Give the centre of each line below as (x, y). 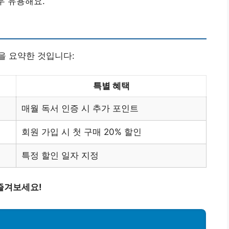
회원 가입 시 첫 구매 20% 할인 (82, 132)
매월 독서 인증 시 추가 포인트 (80, 109)
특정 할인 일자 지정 (60, 156)
